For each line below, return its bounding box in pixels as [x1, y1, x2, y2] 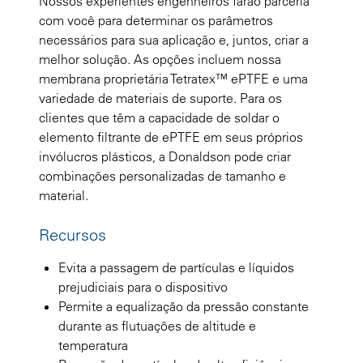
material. [39, 186, 88, 203]
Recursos [39, 224, 106, 245]
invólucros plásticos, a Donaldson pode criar [39, 147, 291, 164]
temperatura [58, 336, 128, 353]
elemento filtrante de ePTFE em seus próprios [39, 128, 303, 145]
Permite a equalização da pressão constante [58, 297, 309, 314]
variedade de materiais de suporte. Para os [39, 89, 282, 106]
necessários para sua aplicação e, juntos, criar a [39, 31, 309, 48]
